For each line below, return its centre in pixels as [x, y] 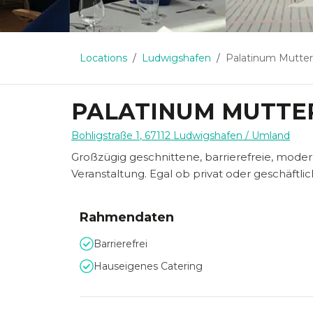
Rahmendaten [127, 217]
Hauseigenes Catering [148, 266]
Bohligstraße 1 [105, 136]
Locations [103, 58]
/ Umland [266, 136]
